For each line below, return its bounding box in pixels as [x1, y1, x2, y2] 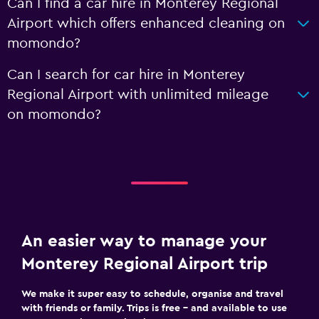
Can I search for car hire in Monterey [7, 68, 245, 82]
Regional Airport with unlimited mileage [7, 88, 268, 102]
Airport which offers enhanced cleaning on [7, 16, 285, 31]
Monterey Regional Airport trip [21, 256, 268, 273]
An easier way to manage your [21, 233, 266, 250]
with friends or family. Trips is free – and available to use [21, 303, 287, 313]
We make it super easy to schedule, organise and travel [21, 289, 283, 299]
